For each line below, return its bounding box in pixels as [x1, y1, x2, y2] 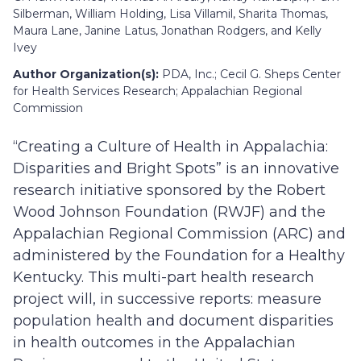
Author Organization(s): [13, 67, 159, 81]
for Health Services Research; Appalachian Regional [13, 84, 302, 98]
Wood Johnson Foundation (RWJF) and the [13, 203, 326, 221]
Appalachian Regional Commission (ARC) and [13, 225, 346, 243]
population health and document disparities [13, 312, 334, 330]
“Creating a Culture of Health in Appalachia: [13, 138, 328, 156]
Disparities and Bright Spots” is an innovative [13, 160, 339, 177]
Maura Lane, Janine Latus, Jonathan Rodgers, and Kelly [13, 23, 322, 38]
